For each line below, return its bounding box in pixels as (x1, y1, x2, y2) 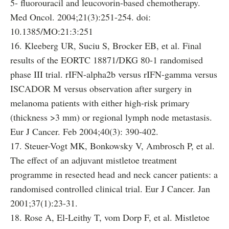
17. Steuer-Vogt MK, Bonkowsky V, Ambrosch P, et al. (10, 140, 215, 152)
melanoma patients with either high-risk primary (10, 97, 190, 109)
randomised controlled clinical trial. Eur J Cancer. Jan (10, 182, 210, 195)
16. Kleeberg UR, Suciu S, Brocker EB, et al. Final (10, 39, 201, 52)
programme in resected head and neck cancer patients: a (10, 168, 218, 180)
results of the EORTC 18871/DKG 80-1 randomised (10, 54, 203, 66)
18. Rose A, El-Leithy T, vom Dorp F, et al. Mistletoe (10, 211, 210, 223)
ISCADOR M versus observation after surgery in (10, 82, 192, 95)
